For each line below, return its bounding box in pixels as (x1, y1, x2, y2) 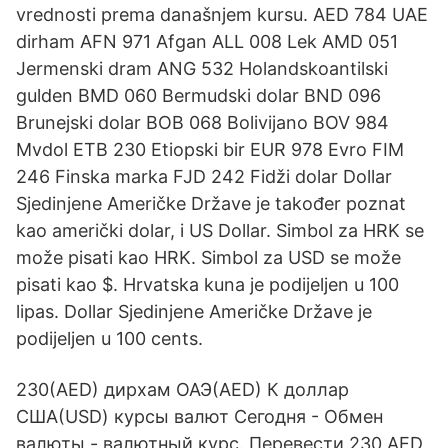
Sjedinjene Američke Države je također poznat (16, 193, 406, 214)
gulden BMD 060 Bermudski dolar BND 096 (16, 85, 381, 106)
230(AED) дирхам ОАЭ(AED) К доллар (16, 379, 349, 400)
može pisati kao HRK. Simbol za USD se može (16, 247, 401, 268)
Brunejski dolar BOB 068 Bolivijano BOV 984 (16, 112, 389, 133)
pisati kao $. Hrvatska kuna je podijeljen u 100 (16, 274, 399, 295)
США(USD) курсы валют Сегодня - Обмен (16, 406, 383, 427)
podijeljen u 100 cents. (16, 328, 203, 349)
